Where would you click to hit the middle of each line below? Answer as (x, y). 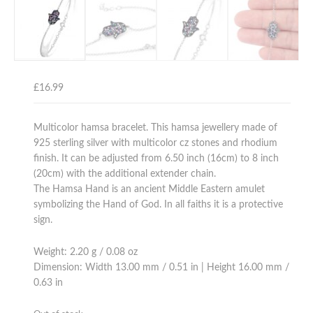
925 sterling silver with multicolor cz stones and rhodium (156, 143)
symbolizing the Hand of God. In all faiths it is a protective (159, 204)
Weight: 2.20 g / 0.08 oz (86, 252)
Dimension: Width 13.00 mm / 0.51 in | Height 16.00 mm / (162, 267)
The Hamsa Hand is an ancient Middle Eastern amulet (150, 189)
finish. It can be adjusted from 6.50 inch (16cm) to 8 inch (156, 158)
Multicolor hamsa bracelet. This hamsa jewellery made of (156, 128)
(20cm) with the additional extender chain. (125, 174)
